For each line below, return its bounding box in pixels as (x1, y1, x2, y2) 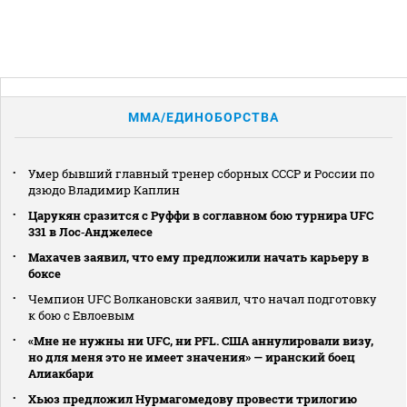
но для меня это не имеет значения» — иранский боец (28, 349, 355, 366)
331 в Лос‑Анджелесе (28, 223, 153, 241)
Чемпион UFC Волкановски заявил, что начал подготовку (28, 291, 376, 308)
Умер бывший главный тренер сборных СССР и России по (28, 165, 374, 183)
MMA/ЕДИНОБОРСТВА (128, 110, 279, 125)
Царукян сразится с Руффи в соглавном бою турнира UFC (28, 207, 373, 224)
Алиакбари (28, 365, 94, 382)
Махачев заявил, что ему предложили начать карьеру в (28, 249, 369, 266)
